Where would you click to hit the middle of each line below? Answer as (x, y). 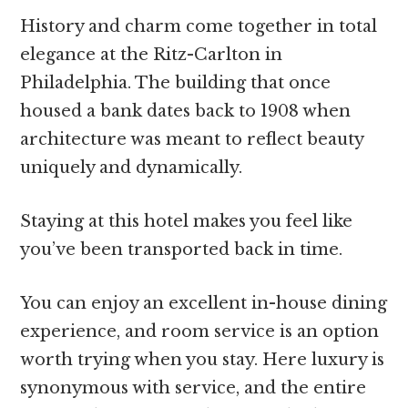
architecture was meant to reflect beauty (192, 139)
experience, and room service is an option (200, 331)
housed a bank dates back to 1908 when (186, 111)
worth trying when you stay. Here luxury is (203, 359)
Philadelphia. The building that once (176, 82)
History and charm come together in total (199, 26)
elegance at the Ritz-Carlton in (152, 54)
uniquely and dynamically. (132, 167)
